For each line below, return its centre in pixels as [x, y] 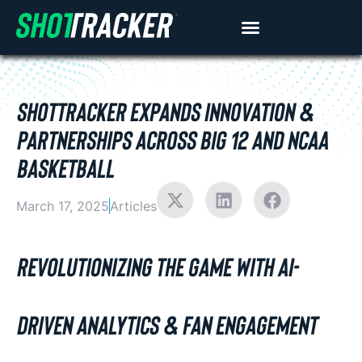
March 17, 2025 [63, 206]
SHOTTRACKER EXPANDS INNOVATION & [165, 111]
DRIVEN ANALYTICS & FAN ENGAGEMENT [166, 324]
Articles [133, 206]
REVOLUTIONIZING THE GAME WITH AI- [157, 266]
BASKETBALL [65, 167]
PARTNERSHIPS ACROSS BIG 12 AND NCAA [172, 139]
